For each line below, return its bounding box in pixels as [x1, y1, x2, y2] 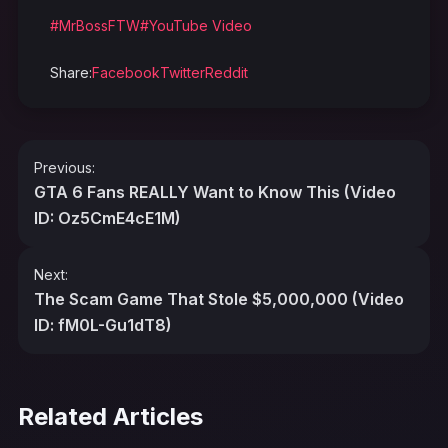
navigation [17, 173, 166, 208]
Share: [50, 63, 92, 81]
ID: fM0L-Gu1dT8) [34, 314, 172, 335]
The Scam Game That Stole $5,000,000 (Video [34, 288, 404, 309]
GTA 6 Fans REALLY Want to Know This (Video [34, 181, 396, 202]
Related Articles [18, 401, 203, 431]
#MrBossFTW [50, 16, 140, 34]
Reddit [205, 63, 248, 81]
